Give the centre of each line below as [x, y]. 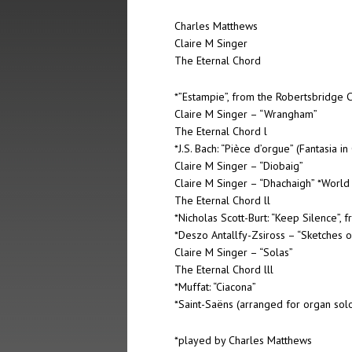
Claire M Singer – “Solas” [234, 252]
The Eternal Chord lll [224, 269]
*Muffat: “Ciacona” [215, 287]
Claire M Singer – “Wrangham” [246, 114]
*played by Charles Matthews [243, 340]
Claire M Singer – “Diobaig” [239, 166]
